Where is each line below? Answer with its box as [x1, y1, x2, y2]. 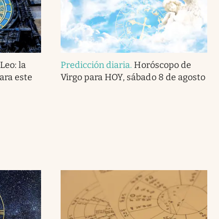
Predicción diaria [60, 59, 131, 70]
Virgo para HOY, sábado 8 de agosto [60, 71, 205, 83]
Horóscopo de [134, 59, 191, 70]
